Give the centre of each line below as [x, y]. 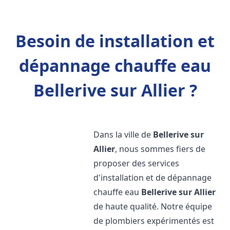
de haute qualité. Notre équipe [153, 206]
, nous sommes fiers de [160, 149]
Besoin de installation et [115, 41]
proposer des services [137, 163]
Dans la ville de [123, 135]
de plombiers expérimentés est [154, 221]
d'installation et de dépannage [153, 178]
